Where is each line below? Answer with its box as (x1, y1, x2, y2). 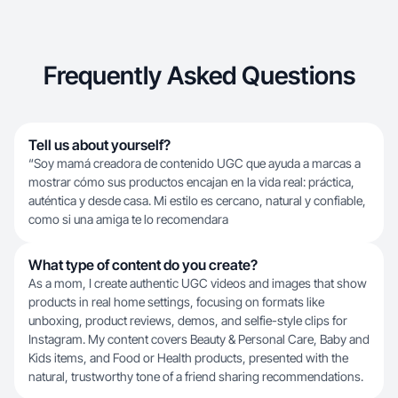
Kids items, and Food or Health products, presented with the (28, 350, 348, 365)
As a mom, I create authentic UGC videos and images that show (28, 275, 367, 291)
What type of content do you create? (28, 256, 258, 274)
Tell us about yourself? (28, 136, 171, 154)
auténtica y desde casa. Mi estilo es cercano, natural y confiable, (28, 193, 366, 208)
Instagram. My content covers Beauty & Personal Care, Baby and (28, 331, 370, 346)
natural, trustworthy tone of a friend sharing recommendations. (28, 369, 363, 384)
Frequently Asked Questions (43, 60, 355, 91)
